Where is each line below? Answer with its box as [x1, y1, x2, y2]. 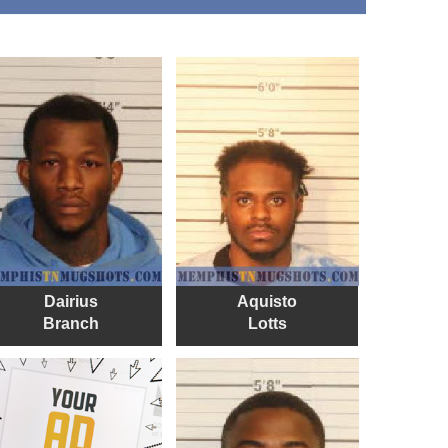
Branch [42, 314, 99, 332]
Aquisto [237, 292, 298, 310]
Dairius [43, 292, 98, 310]
